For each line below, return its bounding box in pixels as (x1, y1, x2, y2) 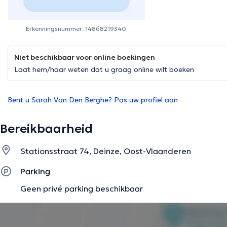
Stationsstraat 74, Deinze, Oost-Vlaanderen (20, 146, 191, 157)
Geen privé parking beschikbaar (20, 183, 143, 194)
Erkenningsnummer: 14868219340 (26, 25, 126, 33)
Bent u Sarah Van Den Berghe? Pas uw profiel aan (8, 95, 178, 105)
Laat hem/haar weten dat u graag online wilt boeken (14, 65, 194, 74)
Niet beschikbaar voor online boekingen (14, 53, 155, 62)
